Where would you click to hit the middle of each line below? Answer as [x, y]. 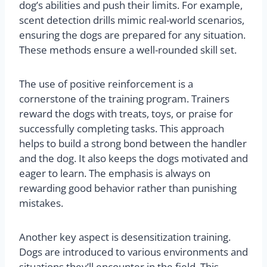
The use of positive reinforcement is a [106, 84]
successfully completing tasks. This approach [122, 129]
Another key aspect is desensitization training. [125, 237]
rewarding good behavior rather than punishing [128, 188]
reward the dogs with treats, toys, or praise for [126, 114]
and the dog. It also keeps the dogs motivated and [133, 159]
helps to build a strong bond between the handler [133, 144]
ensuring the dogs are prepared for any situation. [132, 35]
